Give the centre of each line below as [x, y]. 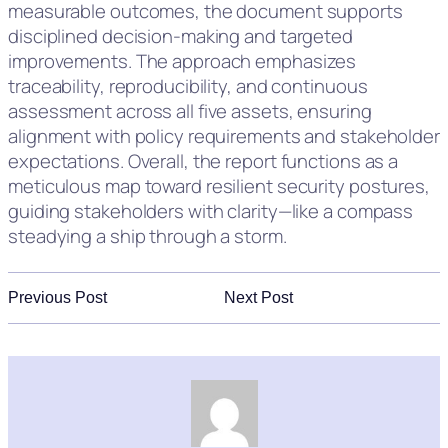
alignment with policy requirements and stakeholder [224, 136]
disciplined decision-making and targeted [180, 36]
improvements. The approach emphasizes [182, 61]
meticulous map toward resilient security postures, [219, 186]
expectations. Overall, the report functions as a [203, 161]
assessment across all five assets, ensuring [190, 111]
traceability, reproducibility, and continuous [188, 86]
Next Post [258, 298]
